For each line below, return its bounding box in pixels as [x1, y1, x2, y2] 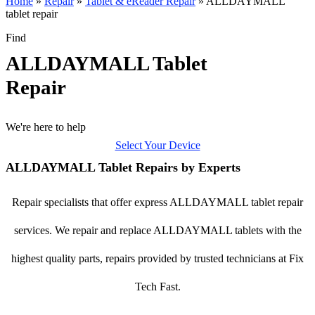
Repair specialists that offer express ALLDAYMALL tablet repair [12, 196, 303, 208]
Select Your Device [115, 139, 200, 151]
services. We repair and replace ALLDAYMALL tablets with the [13, 224, 302, 236]
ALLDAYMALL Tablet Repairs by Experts [6, 160, 240, 174]
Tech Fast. [134, 281, 181, 292]
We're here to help [6, 121, 86, 133]
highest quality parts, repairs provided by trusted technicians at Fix [11, 252, 304, 264]
